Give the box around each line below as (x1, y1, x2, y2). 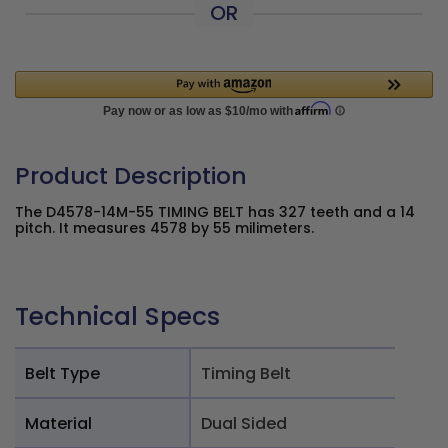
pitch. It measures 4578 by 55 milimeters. (15, 218, 314, 238)
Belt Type (25, 361, 100, 385)
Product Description (15, 159, 247, 192)
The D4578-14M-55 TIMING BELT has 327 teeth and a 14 (15, 202, 415, 222)
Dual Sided (201, 411, 287, 435)
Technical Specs (15, 299, 220, 334)
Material (25, 411, 92, 435)
